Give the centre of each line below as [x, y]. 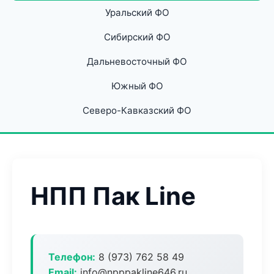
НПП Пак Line [113, 196]
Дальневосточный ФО [137, 61]
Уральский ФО [137, 13]
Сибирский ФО [137, 37]
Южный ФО [137, 86]
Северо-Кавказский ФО [137, 110]
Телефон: [72, 257]
